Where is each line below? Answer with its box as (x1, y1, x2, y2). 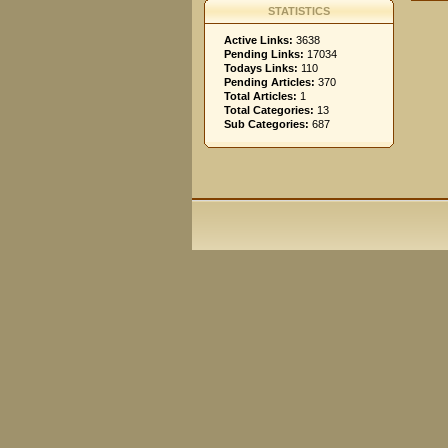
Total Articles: (224, 90, 297, 102)
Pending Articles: (224, 76, 315, 88)
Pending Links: (224, 48, 304, 60)
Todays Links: (224, 62, 298, 74)
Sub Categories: (224, 118, 309, 130)
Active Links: (224, 34, 293, 46)
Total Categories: (224, 104, 314, 116)
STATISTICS (268, 5, 330, 17)
